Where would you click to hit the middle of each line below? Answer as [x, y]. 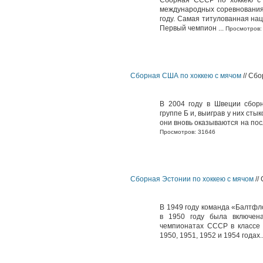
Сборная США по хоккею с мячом [186, 76]
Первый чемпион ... [192, 28]
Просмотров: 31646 [188, 132]
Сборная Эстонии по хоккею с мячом [192, 179]
